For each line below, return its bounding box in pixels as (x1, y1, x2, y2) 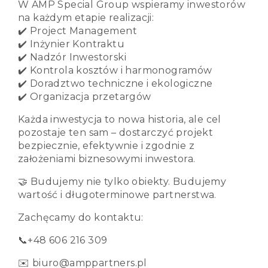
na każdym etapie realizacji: (18, 12, 154, 24)
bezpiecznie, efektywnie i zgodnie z (18, 140, 194, 152)
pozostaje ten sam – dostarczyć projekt (18, 127, 214, 139)
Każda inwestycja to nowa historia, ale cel (18, 114, 221, 126)
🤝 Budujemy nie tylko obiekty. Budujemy (18, 176, 227, 188)
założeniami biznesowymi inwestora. (18, 153, 196, 165)
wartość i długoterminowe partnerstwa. (18, 189, 217, 201)
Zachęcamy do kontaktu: (18, 212, 144, 224)
